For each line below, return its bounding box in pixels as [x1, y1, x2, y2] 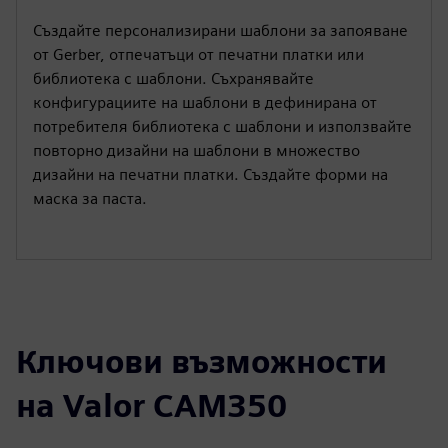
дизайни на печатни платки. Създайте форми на [33, 164, 388, 184]
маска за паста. [33, 188, 147, 208]
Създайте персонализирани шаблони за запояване [33, 20, 408, 40]
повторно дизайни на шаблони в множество [33, 140, 360, 160]
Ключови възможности [16, 341, 387, 381]
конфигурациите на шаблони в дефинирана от [33, 92, 377, 112]
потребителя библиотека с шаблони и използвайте [33, 116, 412, 136]
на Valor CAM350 [16, 385, 287, 425]
